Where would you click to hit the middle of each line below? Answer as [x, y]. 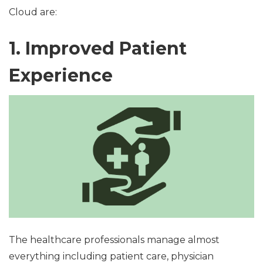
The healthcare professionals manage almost [114, 240]
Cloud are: [33, 12]
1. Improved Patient [98, 48]
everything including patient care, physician [111, 256]
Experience [61, 75]
